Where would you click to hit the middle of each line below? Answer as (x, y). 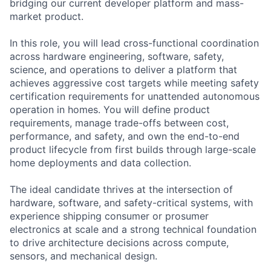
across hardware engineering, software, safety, (117, 56)
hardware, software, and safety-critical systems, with (131, 202)
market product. (47, 16)
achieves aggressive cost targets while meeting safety (134, 83)
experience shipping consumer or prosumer (109, 216)
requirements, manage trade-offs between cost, (119, 122)
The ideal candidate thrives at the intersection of (121, 189)
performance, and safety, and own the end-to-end (125, 136)
